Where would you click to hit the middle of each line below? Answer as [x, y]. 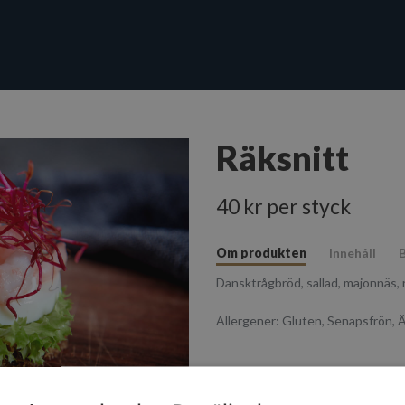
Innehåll [353, 253]
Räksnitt [283, 157]
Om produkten [261, 253]
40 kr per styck [283, 206]
